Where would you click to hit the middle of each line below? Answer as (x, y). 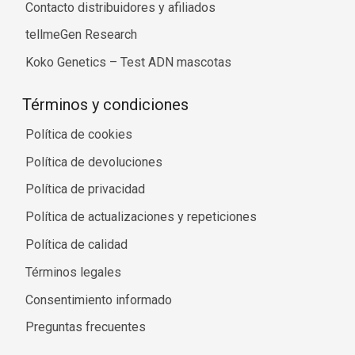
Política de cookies (79, 134)
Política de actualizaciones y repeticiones (141, 217)
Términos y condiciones (105, 104)
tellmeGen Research (81, 35)
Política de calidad (76, 245)
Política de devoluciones (94, 162)
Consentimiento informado (99, 300)
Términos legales (73, 272)
